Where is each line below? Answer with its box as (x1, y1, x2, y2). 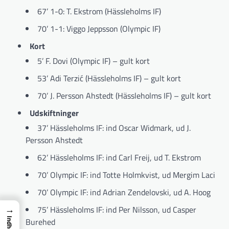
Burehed (26, 215, 55, 228)
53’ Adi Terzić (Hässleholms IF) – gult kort (37, 72, 181, 84)
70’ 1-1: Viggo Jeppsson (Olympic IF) (37, 22, 161, 35)
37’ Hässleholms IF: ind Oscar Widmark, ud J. (37, 121, 191, 134)
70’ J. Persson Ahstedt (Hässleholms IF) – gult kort (37, 89, 211, 102)
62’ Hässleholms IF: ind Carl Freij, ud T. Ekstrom (37, 151, 201, 164)
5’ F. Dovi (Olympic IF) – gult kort (37, 54, 150, 67)
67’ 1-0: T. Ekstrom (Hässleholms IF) (37, 5, 161, 17)
